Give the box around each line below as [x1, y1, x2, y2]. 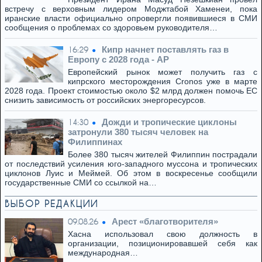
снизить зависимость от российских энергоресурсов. [5, 95, 206, 105]
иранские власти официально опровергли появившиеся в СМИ [5, 13, 257, 23]
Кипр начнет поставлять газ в [102, 44, 229, 54]
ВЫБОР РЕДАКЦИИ [5, 198, 98, 209]
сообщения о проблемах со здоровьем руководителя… [5, 23, 218, 32]
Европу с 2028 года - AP [68, 54, 169, 64]
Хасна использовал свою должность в [68, 229, 257, 239]
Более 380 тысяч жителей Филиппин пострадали [68, 150, 257, 159]
